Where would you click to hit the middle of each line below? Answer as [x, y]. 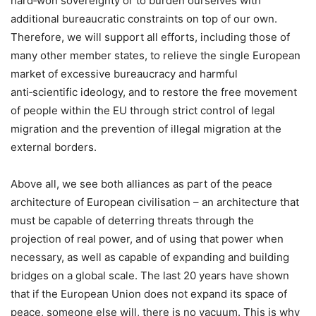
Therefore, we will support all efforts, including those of [150, 37]
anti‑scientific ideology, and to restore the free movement [154, 92]
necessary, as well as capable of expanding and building [150, 257]
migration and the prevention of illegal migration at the [146, 128]
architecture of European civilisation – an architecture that [155, 202]
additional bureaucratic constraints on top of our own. [144, 18]
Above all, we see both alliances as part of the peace [141, 183]
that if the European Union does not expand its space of [149, 293]
